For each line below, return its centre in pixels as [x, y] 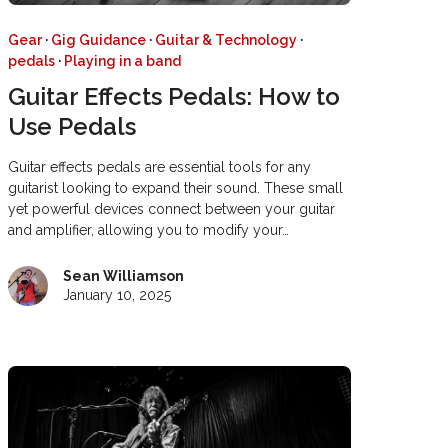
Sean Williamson [123, 276]
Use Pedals [71, 127]
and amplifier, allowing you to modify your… [148, 230]
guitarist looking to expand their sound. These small [175, 188]
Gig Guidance [98, 40]
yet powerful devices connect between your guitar [171, 209]
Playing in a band [122, 61]
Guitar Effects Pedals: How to [173, 97]
